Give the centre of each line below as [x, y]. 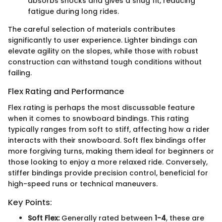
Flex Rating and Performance [66, 92]
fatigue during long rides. [73, 12]
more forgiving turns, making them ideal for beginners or [111, 151]
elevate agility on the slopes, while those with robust [103, 51]
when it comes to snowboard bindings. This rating [98, 118]
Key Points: [30, 202]
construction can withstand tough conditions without [105, 62]
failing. [20, 73]
